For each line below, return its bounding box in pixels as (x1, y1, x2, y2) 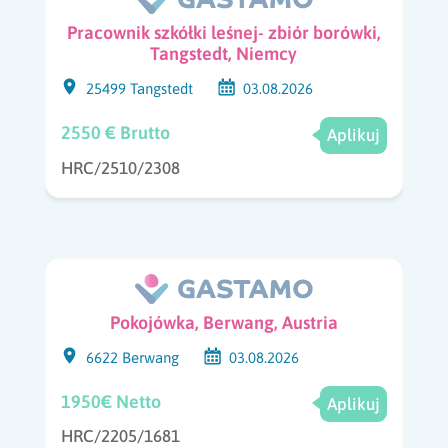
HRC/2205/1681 (60, 425, 180, 446)
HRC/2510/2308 (60, 157, 180, 178)
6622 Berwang (85, 348, 179, 366)
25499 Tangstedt (85, 80, 193, 98)
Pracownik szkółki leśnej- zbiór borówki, (66, 22, 381, 44)
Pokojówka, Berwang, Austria (109, 311, 338, 333)
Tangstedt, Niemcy (150, 43, 298, 65)
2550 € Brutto (60, 122, 170, 144)
